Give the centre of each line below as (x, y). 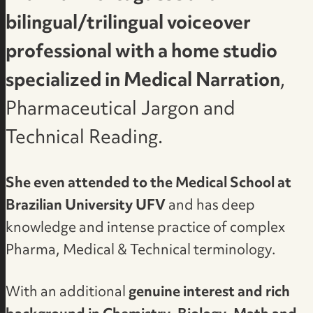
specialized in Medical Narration (143, 81)
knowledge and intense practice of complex (146, 229)
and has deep (211, 206)
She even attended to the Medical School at (149, 184)
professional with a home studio (142, 53)
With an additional (67, 293)
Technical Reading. (85, 139)
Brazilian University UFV (86, 206)
